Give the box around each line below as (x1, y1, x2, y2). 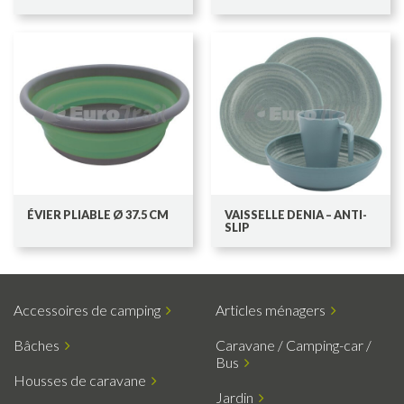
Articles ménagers (216, 300, 331, 318)
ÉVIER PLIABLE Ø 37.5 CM (27, 207, 169, 222)
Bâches (14, 335, 65, 353)
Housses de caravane (14, 371, 151, 389)
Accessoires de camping (14, 300, 166, 318)
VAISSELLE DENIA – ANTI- (225, 207, 367, 222)
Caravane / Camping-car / (216, 335, 372, 353)
